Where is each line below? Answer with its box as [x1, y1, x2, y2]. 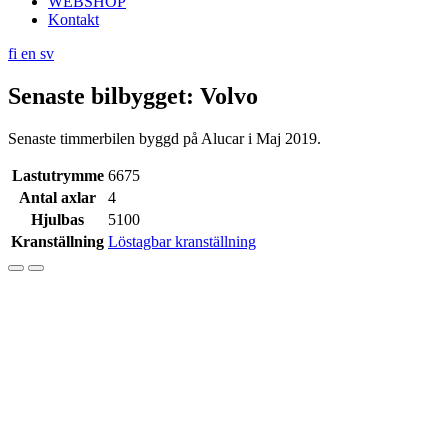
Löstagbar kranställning [108, 232, 256, 250]
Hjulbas [31, 210, 84, 228]
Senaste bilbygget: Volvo [8, 82, 258, 109]
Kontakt [48, 11, 99, 28]
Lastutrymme [11, 166, 104, 184]
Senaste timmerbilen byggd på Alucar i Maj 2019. [8, 129, 321, 147]
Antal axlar [19, 188, 96, 206]
